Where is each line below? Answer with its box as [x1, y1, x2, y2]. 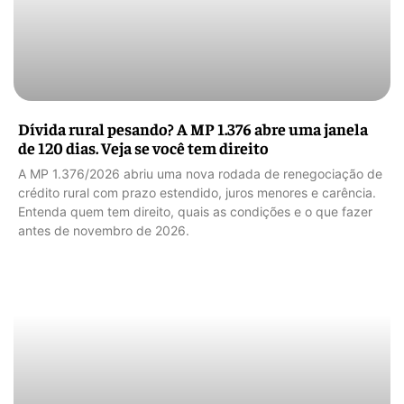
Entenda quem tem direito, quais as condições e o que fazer [18, 204, 372, 220]
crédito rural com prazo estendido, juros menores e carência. [18, 185, 376, 201]
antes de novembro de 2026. [18, 223, 189, 239]
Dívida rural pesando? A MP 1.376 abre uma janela [18, 118, 368, 140]
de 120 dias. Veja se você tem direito [18, 137, 269, 159]
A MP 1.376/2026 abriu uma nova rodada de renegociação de [18, 166, 382, 182]
